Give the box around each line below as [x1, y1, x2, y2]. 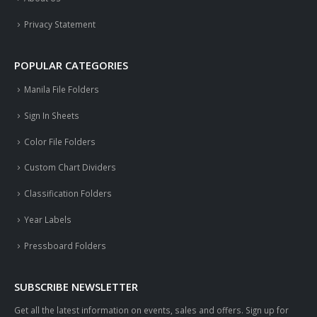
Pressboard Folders [24, 240, 106, 252]
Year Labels [24, 214, 71, 226]
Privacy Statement [24, 18, 96, 30]
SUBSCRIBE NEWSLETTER [14, 279, 138, 294]
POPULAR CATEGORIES [14, 57, 128, 72]
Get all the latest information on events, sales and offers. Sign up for [14, 304, 289, 316]
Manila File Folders [24, 83, 99, 95]
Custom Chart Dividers [24, 161, 116, 173]
